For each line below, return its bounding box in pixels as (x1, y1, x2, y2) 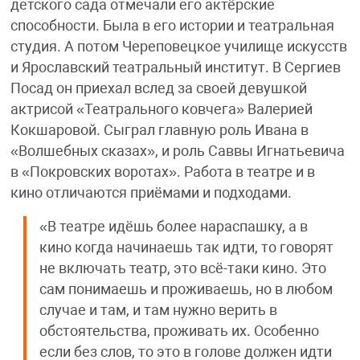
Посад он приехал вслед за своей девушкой (10, 80, 307, 97)
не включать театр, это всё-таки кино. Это (39, 260, 326, 277)
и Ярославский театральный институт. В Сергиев (10, 59, 341, 76)
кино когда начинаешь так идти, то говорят (39, 239, 333, 256)
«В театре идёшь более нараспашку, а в (39, 219, 308, 235)
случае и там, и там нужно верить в (39, 302, 277, 319)
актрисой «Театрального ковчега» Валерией (10, 101, 313, 118)
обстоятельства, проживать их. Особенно (39, 323, 319, 340)
